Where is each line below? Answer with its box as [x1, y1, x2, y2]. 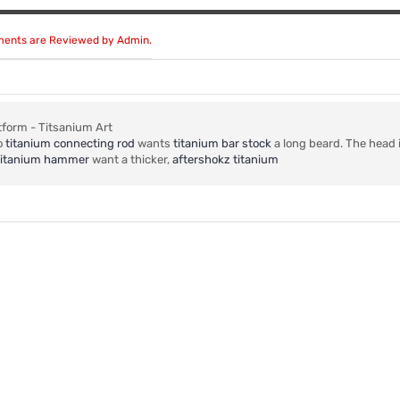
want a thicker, [89, 153, 172, 167]
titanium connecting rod [5, 137, 135, 151]
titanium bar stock [173, 137, 271, 151]
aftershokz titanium [172, 153, 279, 167]
